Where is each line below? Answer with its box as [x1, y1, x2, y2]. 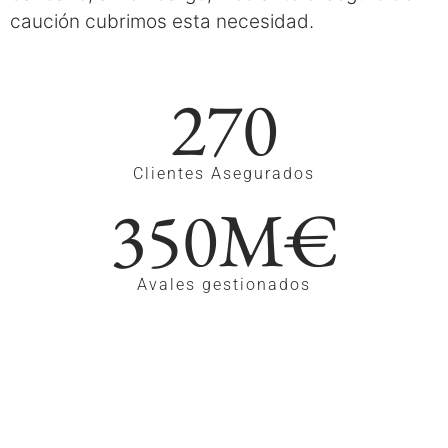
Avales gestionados [137, 275, 311, 294]
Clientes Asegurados [133, 164, 315, 183]
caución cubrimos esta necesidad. [10, 10, 314, 33]
